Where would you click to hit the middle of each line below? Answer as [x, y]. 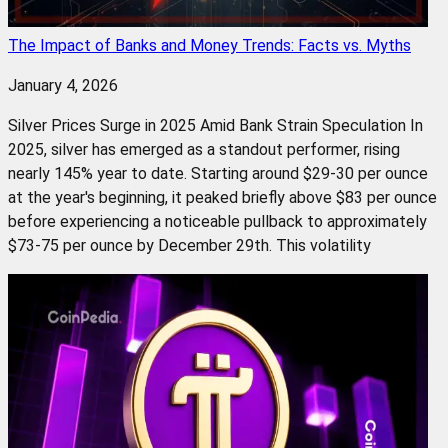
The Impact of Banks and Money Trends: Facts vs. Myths [209, 45]
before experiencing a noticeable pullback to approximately [217, 221]
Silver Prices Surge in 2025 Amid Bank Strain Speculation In [215, 125]
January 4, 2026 [63, 85]
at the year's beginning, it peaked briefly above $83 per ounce [222, 197]
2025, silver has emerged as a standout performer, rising [204, 149]
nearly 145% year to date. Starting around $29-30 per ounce [218, 173]
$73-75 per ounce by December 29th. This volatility [189, 245]
